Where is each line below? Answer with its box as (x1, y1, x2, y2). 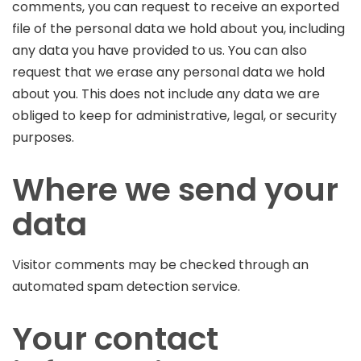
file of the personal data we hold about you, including (12, 19, 345, 38)
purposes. (12, 127, 74, 147)
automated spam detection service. (12, 276, 240, 296)
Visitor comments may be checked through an (12, 255, 309, 274)
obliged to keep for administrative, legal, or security (12, 106, 337, 125)
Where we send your (12, 167, 338, 212)
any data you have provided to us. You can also (12, 40, 307, 60)
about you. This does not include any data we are (12, 84, 320, 103)
